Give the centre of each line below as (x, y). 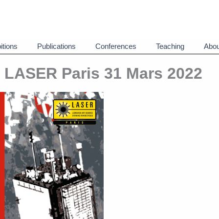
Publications (56, 46)
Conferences (116, 46)
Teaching (170, 46)
